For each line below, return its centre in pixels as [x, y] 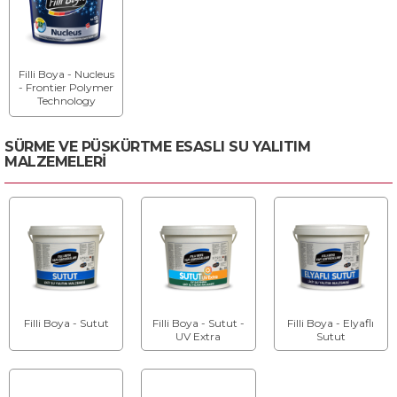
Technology [66, 101]
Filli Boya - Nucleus [66, 74]
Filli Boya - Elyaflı [331, 323]
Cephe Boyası [66, 128]
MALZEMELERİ [55, 161]
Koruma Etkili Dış [66, 114]
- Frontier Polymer [66, 88]
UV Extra [198, 337]
